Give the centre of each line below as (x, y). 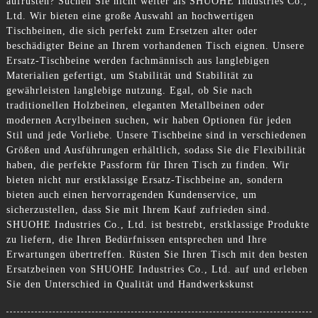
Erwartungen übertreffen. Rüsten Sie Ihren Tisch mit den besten (157, 254)
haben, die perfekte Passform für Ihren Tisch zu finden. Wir (148, 165)
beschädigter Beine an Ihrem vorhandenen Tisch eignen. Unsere (155, 45)
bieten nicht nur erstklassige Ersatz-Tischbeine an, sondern (144, 180)
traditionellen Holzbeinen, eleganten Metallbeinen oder (135, 105)
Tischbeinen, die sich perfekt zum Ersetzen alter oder (132, 31)
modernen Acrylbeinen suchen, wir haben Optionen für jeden (149, 120)
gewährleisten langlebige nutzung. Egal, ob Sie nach (129, 90)
